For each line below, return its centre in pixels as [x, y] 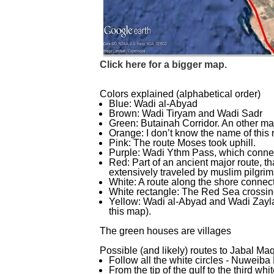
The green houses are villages [165, 231]
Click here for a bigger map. [163, 65]
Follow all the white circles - [169, 260]
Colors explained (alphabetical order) [180, 94]
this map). [130, 211]
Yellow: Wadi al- [144, 202]
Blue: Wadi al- [139, 104]
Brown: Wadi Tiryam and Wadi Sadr [186, 113]
